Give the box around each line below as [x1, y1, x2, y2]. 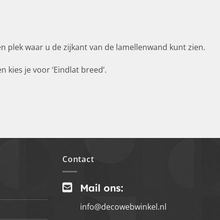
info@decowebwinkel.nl [80, 201, 166, 212]
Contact [62, 154, 94, 165]
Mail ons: [80, 181, 123, 194]
